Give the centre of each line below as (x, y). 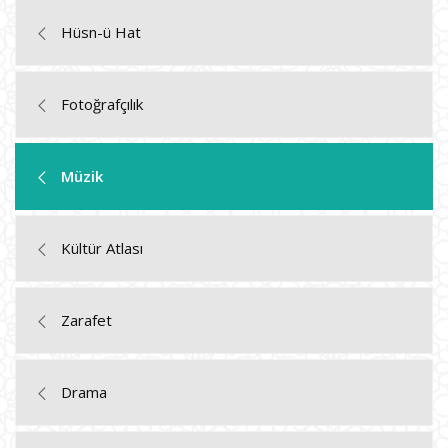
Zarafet (86, 319)
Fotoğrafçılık (102, 103)
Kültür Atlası (102, 247)
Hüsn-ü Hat (101, 31)
